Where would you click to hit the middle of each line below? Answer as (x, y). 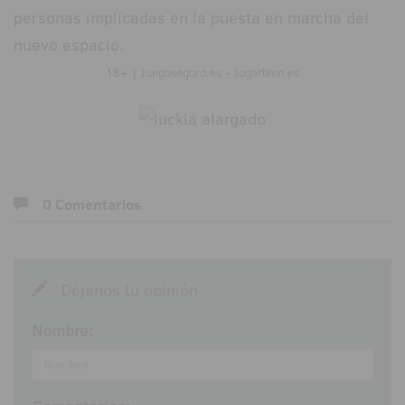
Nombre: (62, 330)
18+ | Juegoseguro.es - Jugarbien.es (202, 73)
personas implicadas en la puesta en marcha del (191, 18)
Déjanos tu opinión (123, 289)
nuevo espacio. (69, 45)
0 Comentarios (92, 204)
